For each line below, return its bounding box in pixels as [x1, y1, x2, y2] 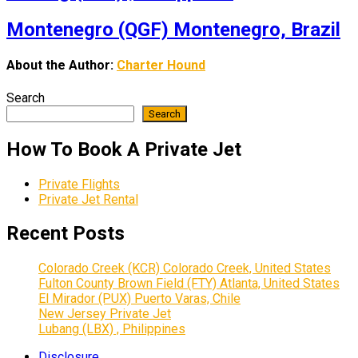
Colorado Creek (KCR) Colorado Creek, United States [38, 261, 331, 276]
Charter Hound [117, 58, 205, 74]
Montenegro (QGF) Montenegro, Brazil [6, 18, 340, 42]
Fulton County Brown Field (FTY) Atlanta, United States [38, 276, 340, 292]
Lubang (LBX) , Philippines [38, 321, 185, 337]
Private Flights [38, 176, 120, 192]
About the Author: [6, 58, 117, 74]
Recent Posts [6, 222, 125, 245]
